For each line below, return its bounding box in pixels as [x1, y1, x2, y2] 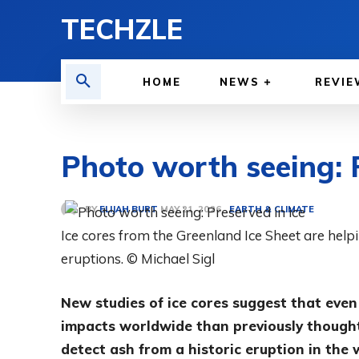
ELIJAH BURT [99, 203, 158, 215]
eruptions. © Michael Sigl [61, 249, 215, 267]
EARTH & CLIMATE [229, 203, 314, 215]
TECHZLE [61, 12, 183, 46]
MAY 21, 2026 [160, 204, 222, 216]
